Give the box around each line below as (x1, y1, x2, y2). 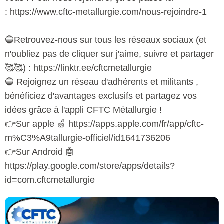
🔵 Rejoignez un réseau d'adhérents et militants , (5, 76, 198, 87)
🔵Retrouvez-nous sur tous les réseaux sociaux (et (5, 34, 206, 45)
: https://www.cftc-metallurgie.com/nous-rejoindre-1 (5, 6, 207, 17)
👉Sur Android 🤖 (5, 146, 74, 157)
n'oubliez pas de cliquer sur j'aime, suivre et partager (5, 48, 214, 59)
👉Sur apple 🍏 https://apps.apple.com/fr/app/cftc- (5, 118, 204, 129)
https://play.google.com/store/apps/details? (5, 160, 175, 171)
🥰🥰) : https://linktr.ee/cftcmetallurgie (5, 62, 152, 73)
